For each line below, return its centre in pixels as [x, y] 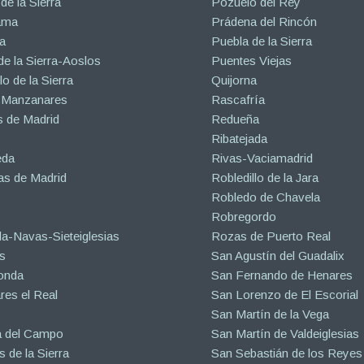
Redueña [236, 119]
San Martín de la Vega [271, 314]
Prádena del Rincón [264, 21]
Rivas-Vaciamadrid [262, 158]
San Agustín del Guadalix [278, 255]
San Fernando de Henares [282, 275]
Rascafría [238, 99]
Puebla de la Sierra [262, 41]
